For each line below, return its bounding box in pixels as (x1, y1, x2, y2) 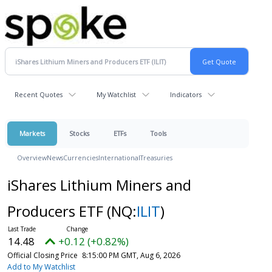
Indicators (170, 90, 202, 99)
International (98, 153, 140, 162)
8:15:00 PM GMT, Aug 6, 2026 (81, 250, 180, 260)
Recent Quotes (15, 90, 63, 99)
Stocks (69, 129, 89, 138)
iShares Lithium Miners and (7, 175, 191, 195)
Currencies (63, 153, 98, 162)
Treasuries (140, 153, 172, 162)
